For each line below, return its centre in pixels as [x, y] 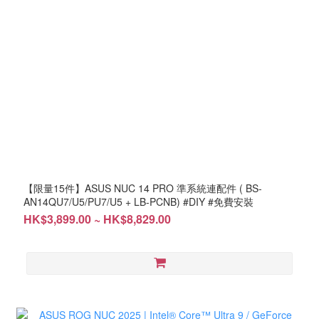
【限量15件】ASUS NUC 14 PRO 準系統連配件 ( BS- [143, 188]
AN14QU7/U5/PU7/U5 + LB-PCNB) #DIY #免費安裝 [138, 202]
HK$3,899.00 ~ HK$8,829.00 [97, 219]
